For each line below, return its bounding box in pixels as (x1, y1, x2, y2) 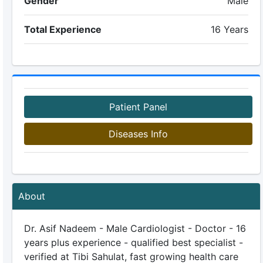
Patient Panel (109, 101, 167, 113)
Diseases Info (108, 128, 168, 140)
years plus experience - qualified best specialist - (23, 237, 243, 248)
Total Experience (23, 23, 102, 35)
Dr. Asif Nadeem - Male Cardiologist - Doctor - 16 (23, 222, 246, 234)
